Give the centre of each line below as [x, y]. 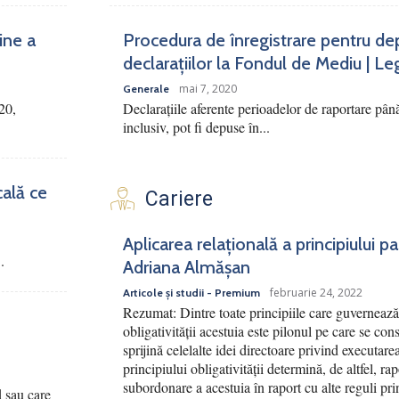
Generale [146, 89]
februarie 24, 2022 [316, 293]
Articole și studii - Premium [191, 293]
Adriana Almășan [187, 268]
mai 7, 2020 [208, 89]
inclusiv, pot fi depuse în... [196, 127]
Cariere [179, 199]
